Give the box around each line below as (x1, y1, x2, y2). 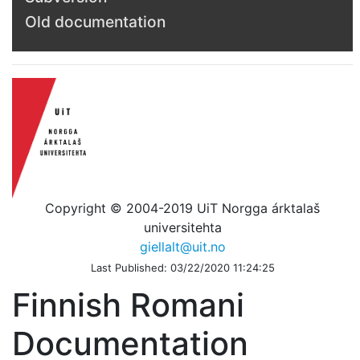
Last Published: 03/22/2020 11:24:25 (90, 260, 275, 274)
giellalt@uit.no (139, 238, 226, 255)
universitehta (143, 219, 222, 235)
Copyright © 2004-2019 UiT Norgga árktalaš (45, 199, 321, 216)
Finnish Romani (12, 285, 244, 325)
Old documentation (25, 11, 166, 31)
